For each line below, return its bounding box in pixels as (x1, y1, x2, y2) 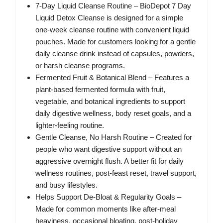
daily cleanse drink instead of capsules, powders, (35, 49, 194, 58)
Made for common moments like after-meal (35, 205, 176, 214)
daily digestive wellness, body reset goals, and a (35, 109, 191, 118)
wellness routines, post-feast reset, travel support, (35, 169, 197, 178)
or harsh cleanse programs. (35, 61, 125, 70)
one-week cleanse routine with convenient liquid (35, 25, 189, 34)
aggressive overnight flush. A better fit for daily (35, 157, 184, 166)
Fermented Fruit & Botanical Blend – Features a (35, 73, 189, 82)
